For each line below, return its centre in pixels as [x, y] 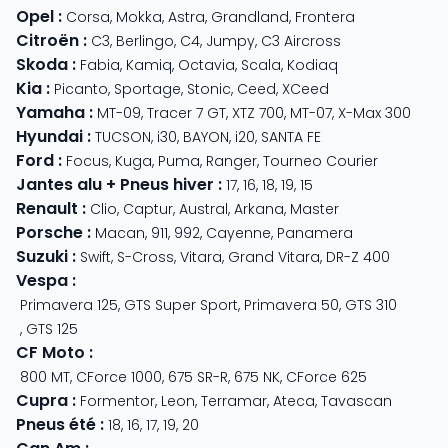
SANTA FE [291, 136]
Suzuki [42, 256]
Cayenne [238, 232]
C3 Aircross [301, 40]
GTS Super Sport [181, 304]
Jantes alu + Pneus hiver [115, 184]
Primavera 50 [291, 304]
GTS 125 [52, 328]
